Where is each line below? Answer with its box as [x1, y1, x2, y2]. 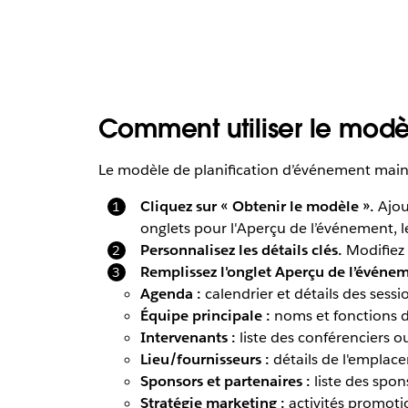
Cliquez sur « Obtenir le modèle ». [139, 196, 374, 216]
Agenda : [139, 283, 201, 303]
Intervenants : [139, 327, 236, 347]
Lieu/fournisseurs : [139, 349, 270, 369]
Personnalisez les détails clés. [139, 240, 342, 260]
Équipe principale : [139, 305, 270, 325]
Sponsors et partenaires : [139, 371, 311, 391]
